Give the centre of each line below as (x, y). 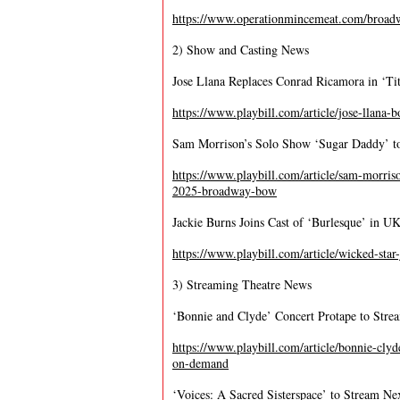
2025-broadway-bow (225, 191)
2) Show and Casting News (241, 50)
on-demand (200, 363)
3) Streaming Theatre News (242, 284)
